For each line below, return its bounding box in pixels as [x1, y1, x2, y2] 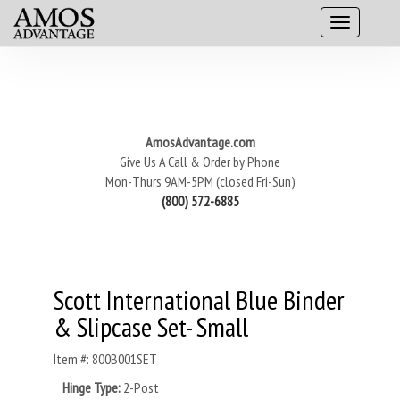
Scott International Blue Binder [54, 282, 345, 317]
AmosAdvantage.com [145, 133, 255, 151]
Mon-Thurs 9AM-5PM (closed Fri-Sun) [104, 172, 296, 190]
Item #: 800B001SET [54, 350, 157, 368]
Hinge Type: [62, 379, 123, 396]
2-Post [123, 379, 159, 396]
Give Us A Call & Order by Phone [120, 153, 280, 171]
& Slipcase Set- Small [54, 309, 248, 344]
